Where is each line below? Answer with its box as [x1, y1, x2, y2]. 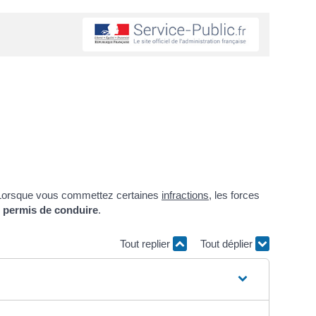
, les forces [209, 189, 260, 201]
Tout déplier [200, 237, 255, 250]
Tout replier [120, 237, 173, 250]
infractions [162, 189, 209, 201]
